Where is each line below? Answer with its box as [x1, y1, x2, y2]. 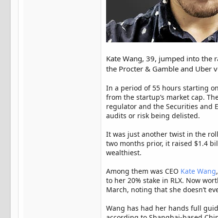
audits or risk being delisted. [106, 110, 200, 120]
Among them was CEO [106, 166, 181, 176]
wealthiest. [106, 147, 142, 157]
